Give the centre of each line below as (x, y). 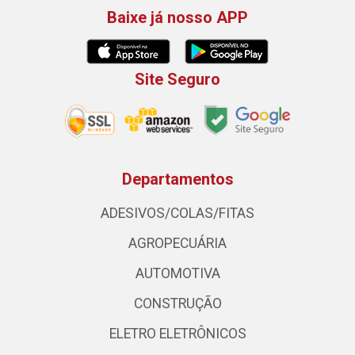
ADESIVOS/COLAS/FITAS (177, 213)
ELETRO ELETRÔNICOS (177, 333)
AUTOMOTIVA (177, 273)
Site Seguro (177, 79)
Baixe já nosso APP (177, 17)
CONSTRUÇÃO (177, 303)
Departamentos (177, 179)
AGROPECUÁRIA (177, 243)
